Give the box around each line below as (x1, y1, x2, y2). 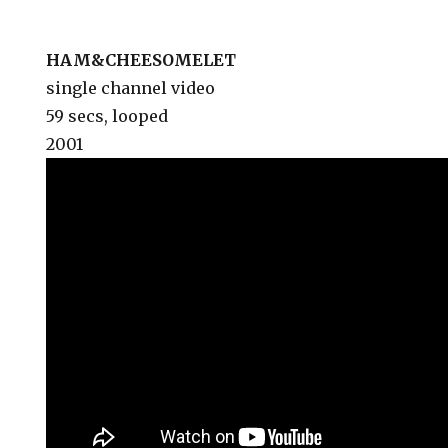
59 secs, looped (46, 106, 169, 126)
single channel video (46, 78, 216, 98)
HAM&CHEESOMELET (46, 50, 237, 70)
